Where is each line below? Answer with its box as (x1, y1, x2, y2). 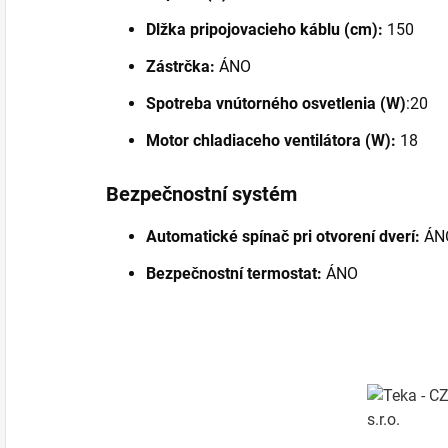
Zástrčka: (146, 56, 215, 76)
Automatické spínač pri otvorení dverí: (146, 226, 424, 246)
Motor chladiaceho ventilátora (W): (146, 130, 396, 150)
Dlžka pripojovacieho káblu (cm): (146, 19, 383, 39)
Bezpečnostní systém (106, 181, 297, 206)
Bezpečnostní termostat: (146, 263, 322, 283)
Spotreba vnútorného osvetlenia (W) (146, 93, 406, 113)
